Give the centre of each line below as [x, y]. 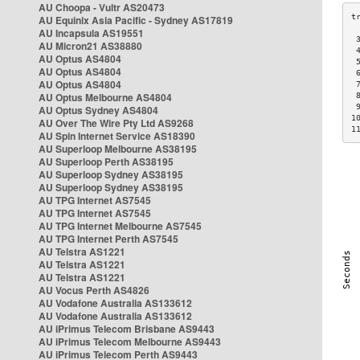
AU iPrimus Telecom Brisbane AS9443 [127, 329]
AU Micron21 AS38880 [90, 46]
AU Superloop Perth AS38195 [106, 162]
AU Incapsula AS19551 [91, 33]
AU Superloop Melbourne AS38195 [118, 149]
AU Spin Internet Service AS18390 [117, 136]
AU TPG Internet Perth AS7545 [108, 239]
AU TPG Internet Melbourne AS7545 [120, 226]
